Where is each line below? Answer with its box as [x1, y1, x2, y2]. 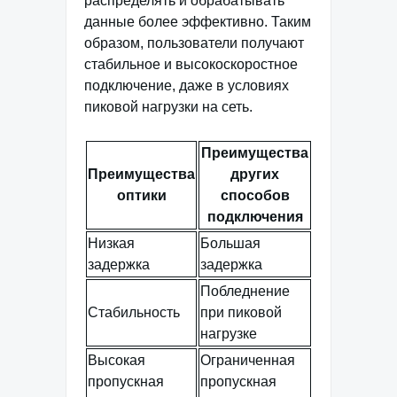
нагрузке [200, 325, 257, 341]
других [230, 166, 279, 182]
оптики [116, 187, 167, 203]
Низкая [88, 235, 135, 251]
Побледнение [200, 283, 290, 299]
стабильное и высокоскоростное [84, 56, 298, 72]
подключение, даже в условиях [84, 77, 289, 93]
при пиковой [200, 304, 282, 320]
